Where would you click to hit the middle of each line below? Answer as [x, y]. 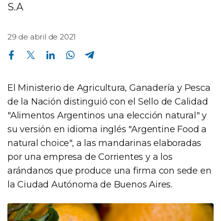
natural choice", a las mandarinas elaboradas [105, 143]
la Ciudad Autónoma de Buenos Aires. [90, 184]
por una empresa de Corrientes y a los [90, 157]
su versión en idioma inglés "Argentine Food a [107, 129]
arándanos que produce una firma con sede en [110, 170]
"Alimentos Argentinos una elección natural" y [107, 115]
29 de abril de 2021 [42, 37]
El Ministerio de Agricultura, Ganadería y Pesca [109, 88]
